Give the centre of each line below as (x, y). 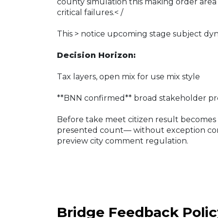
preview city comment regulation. (123, 141)
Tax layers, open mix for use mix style (128, 76)
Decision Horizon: (96, 55)
